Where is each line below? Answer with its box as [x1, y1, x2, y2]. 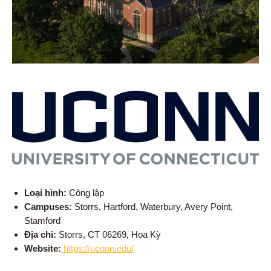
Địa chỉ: [24, 229, 56, 240]
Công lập [67, 187, 104, 198]
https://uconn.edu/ [61, 243, 134, 253]
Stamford [24, 215, 60, 226]
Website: [24, 243, 61, 253]
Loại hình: [24, 187, 67, 198]
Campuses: [24, 201, 72, 212]
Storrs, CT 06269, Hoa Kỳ [56, 229, 161, 240]
